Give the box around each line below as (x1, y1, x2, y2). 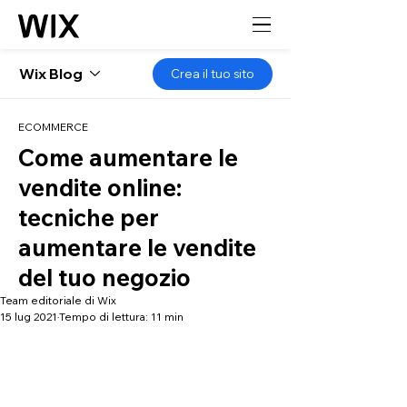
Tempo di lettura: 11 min (59, 310, 184, 323)
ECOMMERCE (18, 120, 88, 134)
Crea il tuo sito (171, 66, 254, 81)
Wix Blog (19, 64, 83, 83)
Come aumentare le (18, 143, 238, 173)
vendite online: (18, 173, 182, 203)
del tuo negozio (18, 263, 191, 293)
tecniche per (18, 203, 159, 233)
